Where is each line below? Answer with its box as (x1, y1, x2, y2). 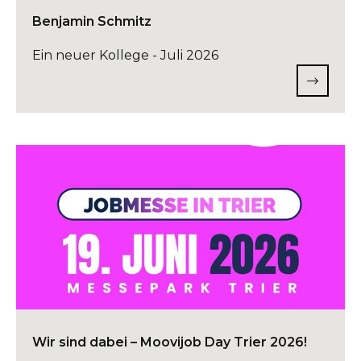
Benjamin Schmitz (32, 14, 151, 29)
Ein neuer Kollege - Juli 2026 (32, 48, 218, 63)
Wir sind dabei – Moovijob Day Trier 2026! (32, 334, 307, 350)
